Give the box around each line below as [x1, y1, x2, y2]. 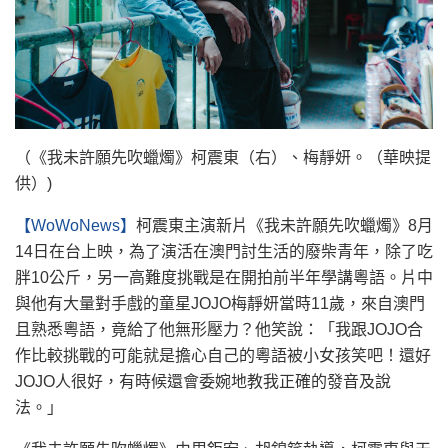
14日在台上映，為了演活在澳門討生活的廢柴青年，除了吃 [15, 242, 433, 260]
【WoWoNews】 [15, 216, 136, 234]
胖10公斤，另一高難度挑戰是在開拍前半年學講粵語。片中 [15, 268, 433, 286]
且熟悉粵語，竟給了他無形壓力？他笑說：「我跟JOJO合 [15, 320, 423, 338]
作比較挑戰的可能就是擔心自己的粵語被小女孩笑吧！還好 [15, 346, 431, 364]
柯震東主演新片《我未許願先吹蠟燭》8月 [136, 216, 433, 234]
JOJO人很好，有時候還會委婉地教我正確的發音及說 [15, 372, 391, 390]
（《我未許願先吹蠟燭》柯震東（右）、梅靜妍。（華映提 [15, 148, 431, 166]
